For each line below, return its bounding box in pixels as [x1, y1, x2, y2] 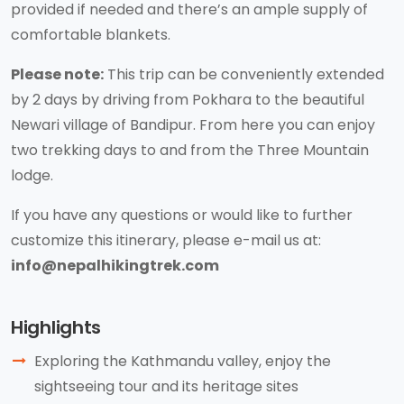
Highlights [11, 315, 101, 340]
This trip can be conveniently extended [104, 64, 384, 85]
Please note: [11, 64, 104, 85]
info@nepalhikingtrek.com [11, 255, 219, 276]
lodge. [11, 165, 53, 186]
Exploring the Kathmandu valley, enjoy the [34, 351, 331, 372]
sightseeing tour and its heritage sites [34, 376, 298, 397]
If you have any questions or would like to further [11, 205, 353, 225]
